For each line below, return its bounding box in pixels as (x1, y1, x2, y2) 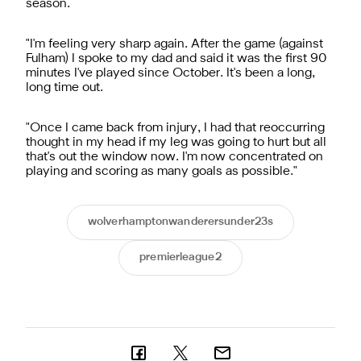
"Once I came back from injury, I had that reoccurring (26, 122, 325, 134)
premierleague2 (139, 251, 222, 263)
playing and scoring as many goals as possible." (26, 165, 297, 177)
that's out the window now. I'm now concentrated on (26, 151, 323, 163)
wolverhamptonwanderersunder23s (88, 216, 273, 227)
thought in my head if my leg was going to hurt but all (26, 136, 326, 148)
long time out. (26, 81, 103, 93)
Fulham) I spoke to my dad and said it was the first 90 (26, 52, 327, 64)
